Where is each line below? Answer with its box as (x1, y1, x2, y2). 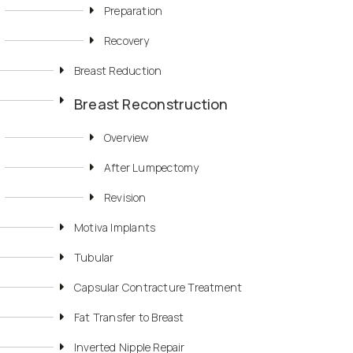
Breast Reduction (74, 63, 162, 79)
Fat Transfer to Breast (74, 310, 184, 325)
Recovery (104, 33, 150, 49)
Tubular (74, 250, 114, 266)
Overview (104, 130, 150, 146)
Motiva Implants (74, 220, 156, 236)
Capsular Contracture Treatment (74, 280, 243, 295)
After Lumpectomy (104, 160, 199, 176)
